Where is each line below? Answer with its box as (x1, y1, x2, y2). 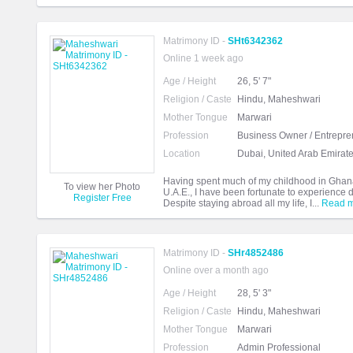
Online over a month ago (163, 265, 269, 277)
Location (163, 148, 200, 160)
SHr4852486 (228, 247, 284, 259)
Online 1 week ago (163, 53, 243, 65)
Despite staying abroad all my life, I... (163, 198, 321, 210)
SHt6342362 (228, 35, 283, 47)
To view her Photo (64, 181, 140, 193)
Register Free (72, 192, 132, 204)
